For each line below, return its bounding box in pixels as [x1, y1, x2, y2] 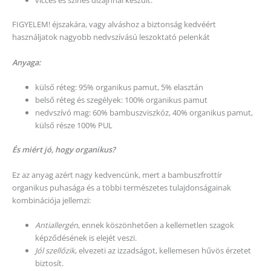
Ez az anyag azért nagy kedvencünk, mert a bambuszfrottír [12, 169, 222, 180]
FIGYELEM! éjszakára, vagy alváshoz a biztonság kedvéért [12, 19, 216, 30]
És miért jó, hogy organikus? [12, 144, 116, 155]
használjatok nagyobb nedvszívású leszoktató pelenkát [12, 31, 210, 43]
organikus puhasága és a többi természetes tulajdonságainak [12, 181, 231, 193]
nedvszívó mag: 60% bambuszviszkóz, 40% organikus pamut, [35, 107, 253, 119]
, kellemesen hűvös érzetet [155, 245, 252, 256]
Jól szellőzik [35, 245, 76, 256]
